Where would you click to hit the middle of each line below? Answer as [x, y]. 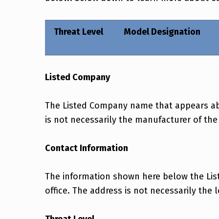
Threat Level [78, 32]
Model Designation [162, 32]
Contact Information [87, 148]
